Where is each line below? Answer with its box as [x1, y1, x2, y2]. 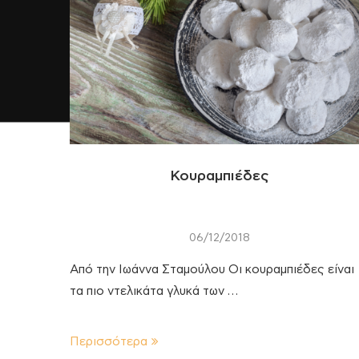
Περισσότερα [70, 335, 147, 348]
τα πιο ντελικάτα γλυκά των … [70, 284, 238, 297]
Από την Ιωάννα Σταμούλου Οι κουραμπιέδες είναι [70, 263, 354, 276]
